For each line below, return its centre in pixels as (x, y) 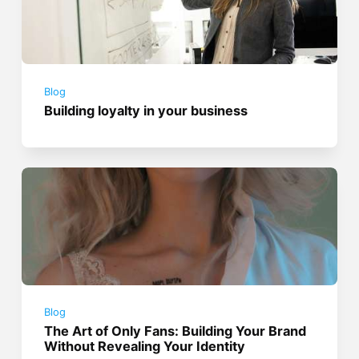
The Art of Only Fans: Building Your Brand (175, 331)
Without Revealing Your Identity (145, 347)
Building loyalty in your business (146, 110)
